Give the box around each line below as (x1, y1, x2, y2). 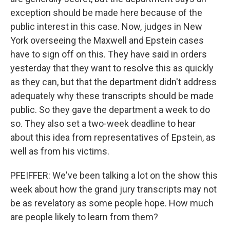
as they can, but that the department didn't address (10, 76, 217, 87)
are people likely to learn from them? (10, 212, 158, 222)
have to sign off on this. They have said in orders (10, 49, 207, 60)
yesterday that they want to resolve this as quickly (10, 63, 214, 73)
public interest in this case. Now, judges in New (10, 21, 202, 32)
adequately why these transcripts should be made (10, 90, 214, 101)
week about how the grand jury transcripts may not (10, 184, 217, 195)
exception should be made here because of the (10, 7, 202, 18)
